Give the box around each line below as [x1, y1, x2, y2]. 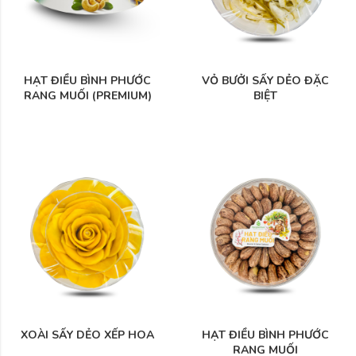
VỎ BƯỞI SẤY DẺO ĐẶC [202, 72, 329, 88]
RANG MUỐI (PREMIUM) [23, 87, 152, 103]
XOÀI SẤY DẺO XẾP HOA [21, 327, 154, 342]
